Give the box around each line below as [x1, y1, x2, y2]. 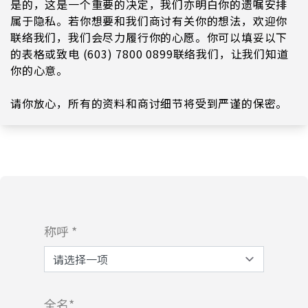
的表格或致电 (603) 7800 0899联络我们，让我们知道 [10, 45, 289, 62]
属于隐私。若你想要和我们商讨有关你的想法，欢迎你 [10, 12, 288, 29]
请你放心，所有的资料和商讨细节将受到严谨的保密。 [10, 95, 294, 111]
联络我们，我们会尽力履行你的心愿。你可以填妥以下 [10, 29, 288, 45]
